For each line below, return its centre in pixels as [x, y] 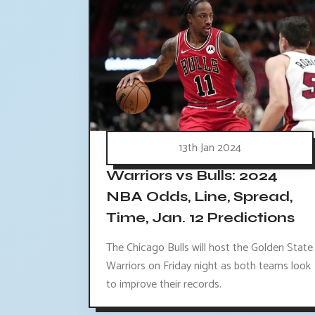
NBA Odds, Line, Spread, [199, 197]
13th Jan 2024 [210, 148]
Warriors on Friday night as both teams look [208, 266]
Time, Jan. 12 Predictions [200, 218]
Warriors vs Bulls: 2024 [192, 176]
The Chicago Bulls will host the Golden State [210, 248]
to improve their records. [164, 285]
